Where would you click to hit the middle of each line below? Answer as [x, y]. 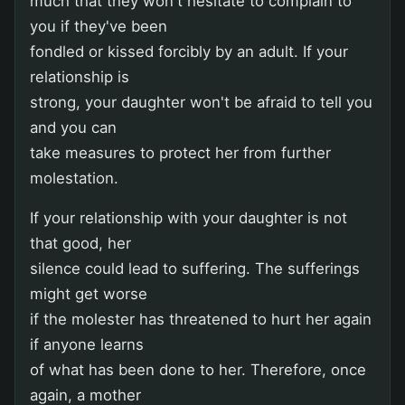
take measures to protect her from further [180, 152]
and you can [73, 127]
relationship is [80, 76]
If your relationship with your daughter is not [188, 217]
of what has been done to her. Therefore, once [198, 369]
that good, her [80, 243]
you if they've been [99, 26]
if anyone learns [87, 344]
